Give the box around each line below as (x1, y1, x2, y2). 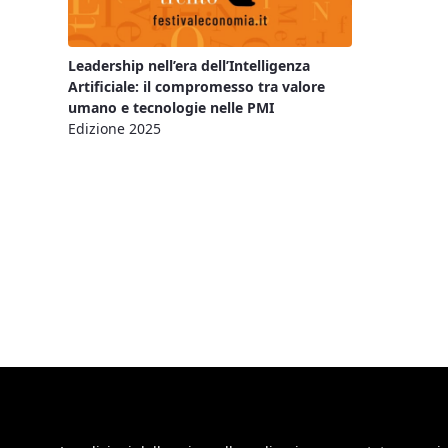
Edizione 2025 (68, 118, 161, 138)
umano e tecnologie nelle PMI (68, 97, 274, 117)
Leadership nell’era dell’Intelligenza (68, 55, 310, 75)
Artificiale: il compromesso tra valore (68, 76, 325, 96)
